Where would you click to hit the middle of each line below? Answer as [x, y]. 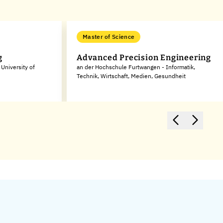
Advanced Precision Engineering [144, 57]
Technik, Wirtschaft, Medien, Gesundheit [131, 76]
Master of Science [109, 37]
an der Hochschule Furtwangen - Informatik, [136, 67]
